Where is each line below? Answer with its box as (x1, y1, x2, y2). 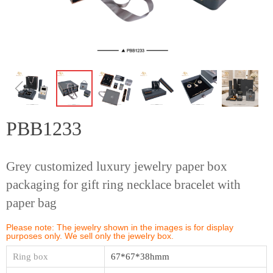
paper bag (6, 196, 57, 210)
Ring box (13, 252, 48, 261)
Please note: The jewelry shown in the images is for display (6, 222, 233, 232)
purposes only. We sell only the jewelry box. (6, 231, 174, 241)
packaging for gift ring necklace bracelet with (6, 177, 241, 192)
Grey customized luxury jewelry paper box (6, 159, 227, 174)
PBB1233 (6, 118, 82, 140)
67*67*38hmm (111, 252, 169, 261)
